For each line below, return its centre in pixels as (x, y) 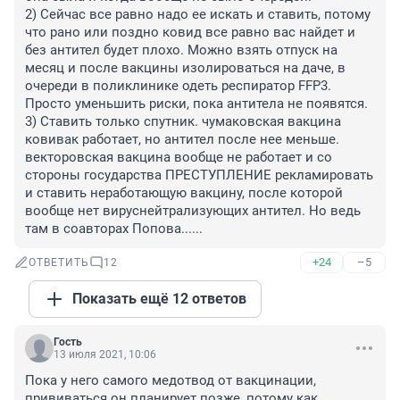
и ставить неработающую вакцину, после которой (184, 193)
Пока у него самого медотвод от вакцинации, (171, 381)
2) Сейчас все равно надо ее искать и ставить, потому (198, 15)
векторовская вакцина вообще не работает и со (179, 158)
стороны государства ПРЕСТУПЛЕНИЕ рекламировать (199, 175)
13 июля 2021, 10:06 (105, 355)
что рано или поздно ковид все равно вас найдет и (190, 33)
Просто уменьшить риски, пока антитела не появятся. (196, 104)
